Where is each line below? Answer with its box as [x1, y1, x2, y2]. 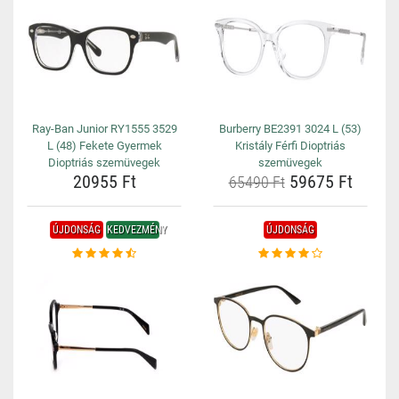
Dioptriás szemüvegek [48, 156, 160, 169]
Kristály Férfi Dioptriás [235, 139, 346, 152]
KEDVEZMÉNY [106, 224, 167, 236]
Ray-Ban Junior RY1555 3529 [31, 122, 177, 135]
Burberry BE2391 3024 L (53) [219, 122, 362, 135]
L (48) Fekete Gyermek [46, 139, 162, 152]
